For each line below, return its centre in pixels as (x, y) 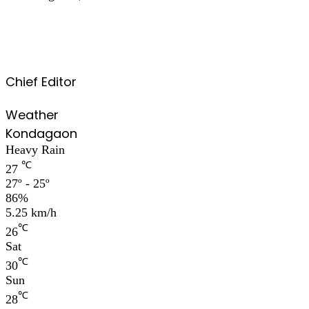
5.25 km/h (31, 213)
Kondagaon (41, 134)
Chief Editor (41, 82)
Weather (32, 115)
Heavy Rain (35, 150)
